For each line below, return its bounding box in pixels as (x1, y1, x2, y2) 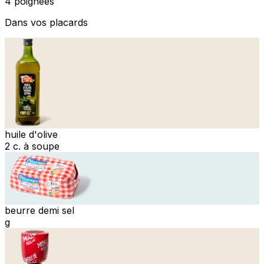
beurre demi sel (5, 204, 74, 216)
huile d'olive (5, 128, 58, 140)
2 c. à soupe (5, 140, 60, 152)
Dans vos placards (5, 16, 88, 28)
